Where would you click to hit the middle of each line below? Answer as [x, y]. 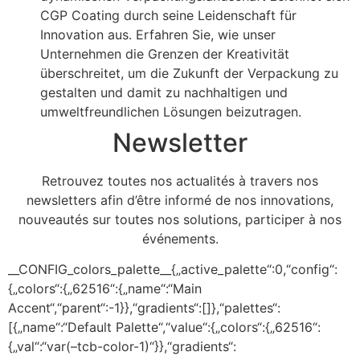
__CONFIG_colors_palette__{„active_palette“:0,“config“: [173, 269]
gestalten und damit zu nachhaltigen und [164, 92]
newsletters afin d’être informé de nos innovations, [180, 200]
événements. [180, 238]
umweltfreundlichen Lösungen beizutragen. [171, 111]
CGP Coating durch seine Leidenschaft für [168, 15]
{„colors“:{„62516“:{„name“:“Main [105, 288]
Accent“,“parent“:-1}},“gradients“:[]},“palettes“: [144, 307]
